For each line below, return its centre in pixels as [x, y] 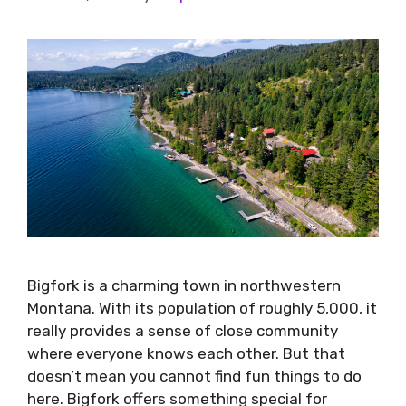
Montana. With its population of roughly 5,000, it [202, 308]
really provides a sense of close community [183, 330]
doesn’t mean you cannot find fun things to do [194, 376]
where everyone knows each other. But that [186, 353]
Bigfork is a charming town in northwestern [184, 285]
